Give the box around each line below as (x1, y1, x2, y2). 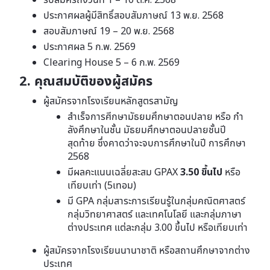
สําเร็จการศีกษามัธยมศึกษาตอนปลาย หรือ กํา (67, 110, 243, 123)
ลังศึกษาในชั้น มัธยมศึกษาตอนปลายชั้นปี (67, 123, 226, 136)
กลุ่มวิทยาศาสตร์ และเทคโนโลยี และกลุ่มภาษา (67, 207, 242, 221)
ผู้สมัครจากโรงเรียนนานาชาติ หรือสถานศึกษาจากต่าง (43, 243, 250, 257)
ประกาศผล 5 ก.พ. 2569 (43, 40, 136, 53)
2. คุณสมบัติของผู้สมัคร (19, 71, 152, 89)
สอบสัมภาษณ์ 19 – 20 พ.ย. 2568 (43, 24, 174, 37)
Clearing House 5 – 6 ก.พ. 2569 (43, 55, 180, 69)
